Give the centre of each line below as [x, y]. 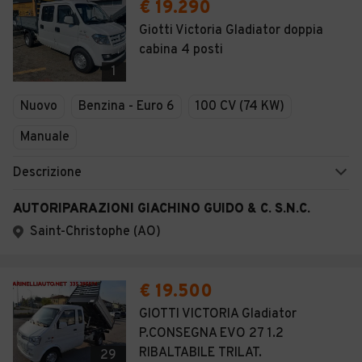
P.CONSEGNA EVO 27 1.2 [211, 334]
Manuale [45, 137]
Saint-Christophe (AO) [95, 232]
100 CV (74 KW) [240, 107]
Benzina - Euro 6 [126, 107]
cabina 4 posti [181, 50]
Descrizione [47, 173]
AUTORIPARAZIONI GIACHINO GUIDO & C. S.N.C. [162, 209]
